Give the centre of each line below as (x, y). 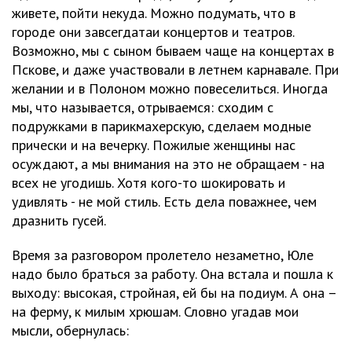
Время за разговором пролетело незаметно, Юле (163, 255)
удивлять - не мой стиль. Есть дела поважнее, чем (164, 202)
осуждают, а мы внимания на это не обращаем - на (168, 164)
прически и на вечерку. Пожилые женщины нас (154, 145)
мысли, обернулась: (70, 330)
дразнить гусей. (59, 220)
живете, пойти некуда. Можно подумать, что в (154, 13)
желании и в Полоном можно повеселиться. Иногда (170, 88)
